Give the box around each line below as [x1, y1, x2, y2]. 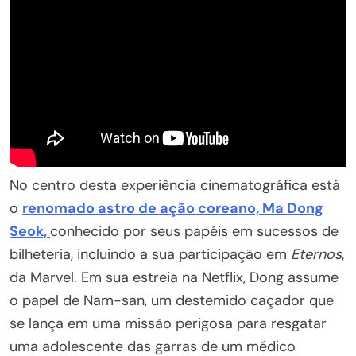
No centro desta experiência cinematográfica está [10, 176, 340, 195]
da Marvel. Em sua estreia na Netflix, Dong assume [10, 268, 339, 288]
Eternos [291, 245, 342, 265]
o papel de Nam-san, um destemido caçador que [10, 291, 334, 311]
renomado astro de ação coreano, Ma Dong [22, 199, 323, 219]
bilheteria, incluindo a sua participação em [10, 245, 291, 265]
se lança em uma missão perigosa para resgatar [10, 314, 327, 334]
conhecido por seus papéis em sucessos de [50, 222, 339, 242]
